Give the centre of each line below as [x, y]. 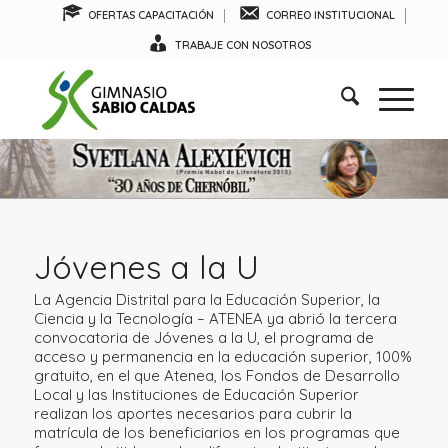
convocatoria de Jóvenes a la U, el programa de [203, 337]
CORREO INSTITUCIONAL [330, 15]
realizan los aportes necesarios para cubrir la [192, 413]
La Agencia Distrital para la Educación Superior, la [206, 299]
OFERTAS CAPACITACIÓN [151, 15]
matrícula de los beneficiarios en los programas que [216, 432]
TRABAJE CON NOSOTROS [242, 45]
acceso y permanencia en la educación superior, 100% [222, 356]
